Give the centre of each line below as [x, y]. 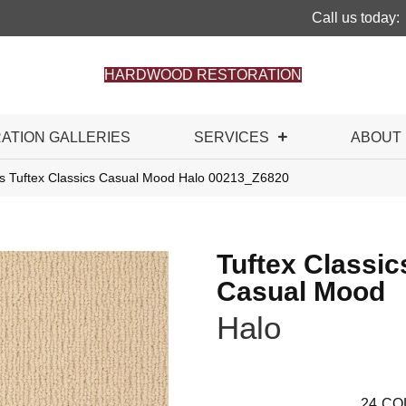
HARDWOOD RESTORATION [203, 75]
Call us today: [356, 18]
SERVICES [232, 137]
